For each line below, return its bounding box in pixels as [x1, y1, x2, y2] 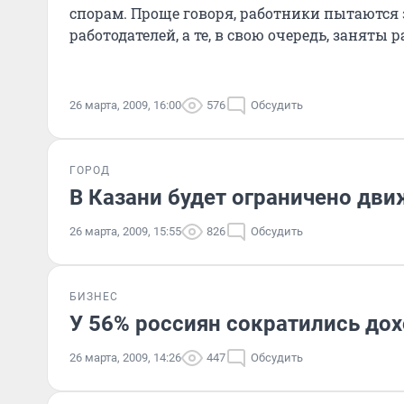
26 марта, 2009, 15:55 [69, 225, 181, 238]
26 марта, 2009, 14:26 [69, 351, 181, 364]
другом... [69, 47, 133, 66]
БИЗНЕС [69, 290, 118, 303]
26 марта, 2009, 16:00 [69, 98, 181, 112]
